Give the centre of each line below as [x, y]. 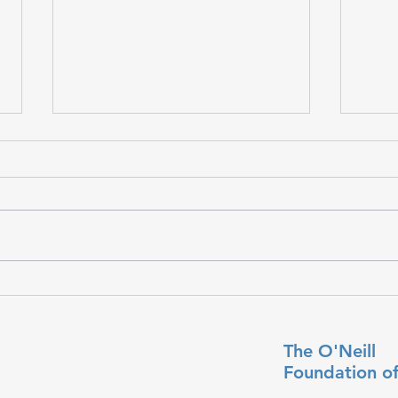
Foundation [332, 373]
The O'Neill [329, 351]
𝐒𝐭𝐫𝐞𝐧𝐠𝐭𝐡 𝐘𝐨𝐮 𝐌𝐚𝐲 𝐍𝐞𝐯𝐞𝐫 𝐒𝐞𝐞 [175, 282]
